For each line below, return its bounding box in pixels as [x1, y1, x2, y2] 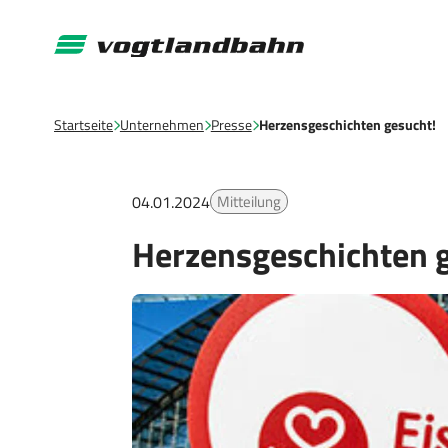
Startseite [54, 114, 113, 135]
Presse [210, 114, 252, 135]
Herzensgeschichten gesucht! [258, 114, 436, 135]
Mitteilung [217, 190, 281, 213]
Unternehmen [119, 114, 204, 135]
